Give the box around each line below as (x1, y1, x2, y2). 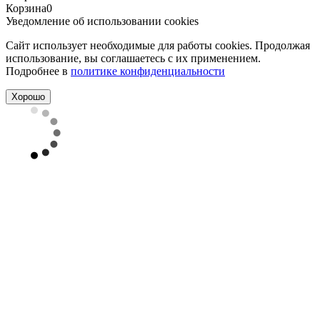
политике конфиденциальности (71, 64, 225, 77)
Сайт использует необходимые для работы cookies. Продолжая (6, 39, 310, 51)
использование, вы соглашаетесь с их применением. (6, 51, 261, 64)
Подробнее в (6, 64, 71, 77)
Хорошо (11, 91, 45, 102)
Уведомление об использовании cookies (6, 14, 199, 27)
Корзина (6, 1, 46, 14)
